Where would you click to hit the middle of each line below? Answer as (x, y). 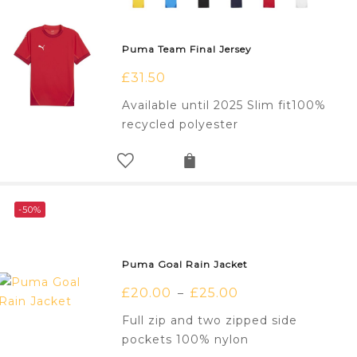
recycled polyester (180, 125)
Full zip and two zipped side (210, 321)
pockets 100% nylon (186, 340)
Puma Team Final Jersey (187, 49)
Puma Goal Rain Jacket (185, 265)
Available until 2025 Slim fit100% (224, 106)
